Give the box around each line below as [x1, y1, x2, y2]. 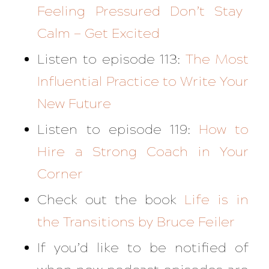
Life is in [184, 192, 249, 208]
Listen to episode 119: [37, 121, 191, 138]
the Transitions [37, 214, 135, 231]
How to [199, 121, 249, 138]
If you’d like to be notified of [37, 240, 249, 256]
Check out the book [37, 192, 177, 208]
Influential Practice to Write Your [37, 73, 249, 90]
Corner [37, 166, 83, 183]
